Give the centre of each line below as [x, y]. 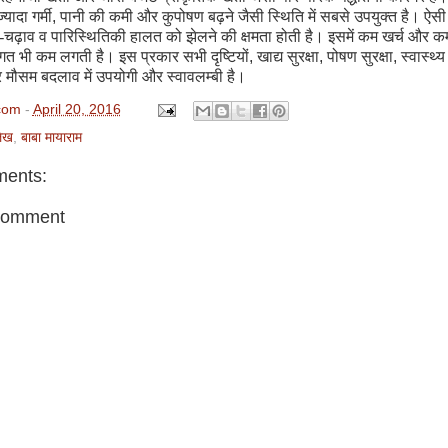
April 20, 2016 [76, 109]
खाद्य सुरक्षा [287, 56]
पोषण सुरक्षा [359, 56]
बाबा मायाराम [51, 137]
